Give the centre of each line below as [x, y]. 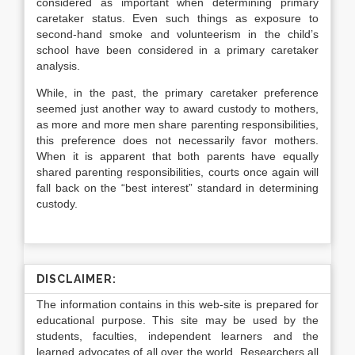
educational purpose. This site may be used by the [177, 320]
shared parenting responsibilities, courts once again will [177, 172]
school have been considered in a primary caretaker [177, 50]
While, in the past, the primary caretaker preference [177, 93]
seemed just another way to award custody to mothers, [177, 109]
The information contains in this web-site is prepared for [177, 304]
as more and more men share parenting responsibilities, [177, 124]
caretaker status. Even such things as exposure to [177, 18]
